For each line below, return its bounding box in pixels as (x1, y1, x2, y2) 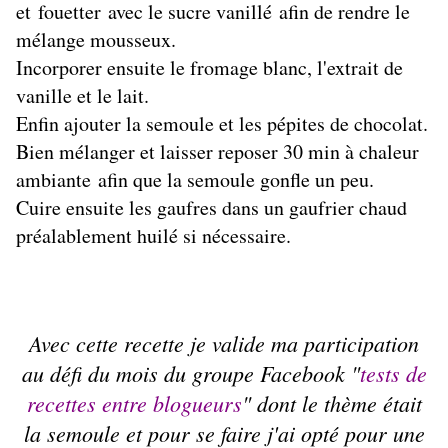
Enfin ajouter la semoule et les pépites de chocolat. (16, 110, 428, 138)
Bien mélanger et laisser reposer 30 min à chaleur (16, 138, 419, 166)
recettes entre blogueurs (26, 388, 242, 419)
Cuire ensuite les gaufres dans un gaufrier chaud (16, 194, 407, 222)
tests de (359, 358, 427, 389)
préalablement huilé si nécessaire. (16, 222, 291, 250)
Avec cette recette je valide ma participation (29, 328, 419, 359)
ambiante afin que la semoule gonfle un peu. (16, 166, 374, 194)
